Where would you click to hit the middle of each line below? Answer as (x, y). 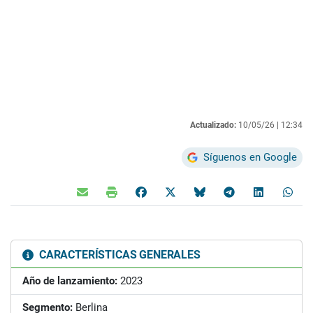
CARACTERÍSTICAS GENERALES (118, 254)
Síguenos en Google (250, 157)
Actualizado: (213, 125)
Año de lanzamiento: (70, 281)
